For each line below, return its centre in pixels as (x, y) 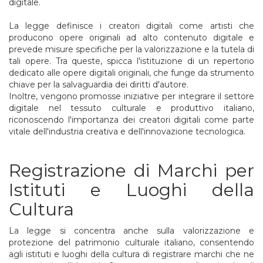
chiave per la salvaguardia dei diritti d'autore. (100, 84)
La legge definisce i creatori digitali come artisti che (131, 26)
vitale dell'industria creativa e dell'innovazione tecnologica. (127, 131)
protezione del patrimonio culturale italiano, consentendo (131, 242)
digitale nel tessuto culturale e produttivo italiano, (131, 108)
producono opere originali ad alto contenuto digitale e (131, 37)
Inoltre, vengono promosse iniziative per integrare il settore (131, 96)
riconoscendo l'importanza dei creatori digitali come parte (131, 119)
